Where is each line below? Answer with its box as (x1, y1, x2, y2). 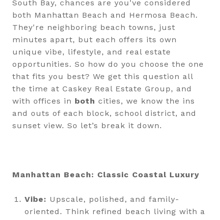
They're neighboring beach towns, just (12, 23, 175, 32)
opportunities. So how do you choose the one (12, 59, 204, 69)
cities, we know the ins (95, 96, 195, 106)
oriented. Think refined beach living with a (24, 207, 205, 216)
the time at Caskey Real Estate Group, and (12, 84, 192, 93)
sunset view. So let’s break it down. (12, 121, 162, 130)
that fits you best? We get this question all (12, 72, 193, 81)
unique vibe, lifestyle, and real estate (12, 47, 171, 56)
